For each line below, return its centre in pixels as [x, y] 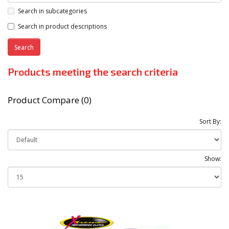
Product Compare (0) [50, 100]
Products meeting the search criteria [93, 72]
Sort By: [210, 122]
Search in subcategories [52, 11]
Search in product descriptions [62, 26]
